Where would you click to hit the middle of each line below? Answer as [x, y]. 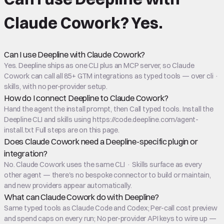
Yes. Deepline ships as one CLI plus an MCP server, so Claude [99, 65]
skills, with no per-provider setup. [56, 86]
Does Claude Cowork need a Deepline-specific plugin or [101, 141]
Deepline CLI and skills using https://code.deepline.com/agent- [101, 119]
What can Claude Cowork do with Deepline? [81, 197]
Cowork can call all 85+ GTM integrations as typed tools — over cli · [112, 76]
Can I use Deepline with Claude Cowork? [75, 54]
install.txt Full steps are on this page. [62, 130]
